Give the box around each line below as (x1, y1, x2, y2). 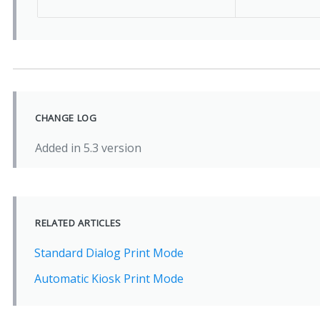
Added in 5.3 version (34, 140, 141, 156)
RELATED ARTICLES (34, 216, 122, 229)
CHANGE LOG (34, 111, 97, 124)
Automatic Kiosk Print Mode (34, 271, 184, 286)
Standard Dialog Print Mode (34, 245, 184, 261)
